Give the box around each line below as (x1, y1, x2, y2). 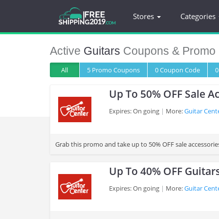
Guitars (84, 44, 120, 57)
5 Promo (87, 66, 113, 74)
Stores (133, 11, 156, 21)
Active (50, 44, 84, 57)
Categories (180, 11, 218, 21)
